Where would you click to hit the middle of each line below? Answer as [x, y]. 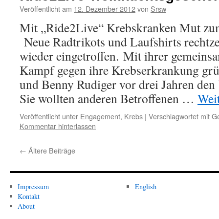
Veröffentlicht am [46, 9]
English [145, 186]
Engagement [100, 116]
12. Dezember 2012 [105, 9]
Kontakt [28, 196]
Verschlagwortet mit [179, 116]
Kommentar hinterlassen [58, 126]
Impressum [33, 186]
